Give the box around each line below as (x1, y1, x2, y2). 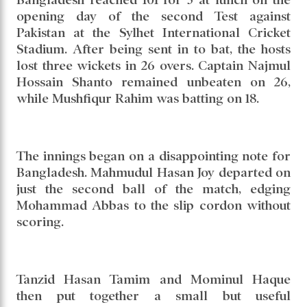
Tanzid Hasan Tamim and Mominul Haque (16, 271, 291, 286)
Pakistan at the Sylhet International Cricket (16, 25, 291, 40)
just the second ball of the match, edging (16, 181, 291, 196)
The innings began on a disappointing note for (16, 148, 291, 163)
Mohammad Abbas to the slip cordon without (16, 197, 291, 212)
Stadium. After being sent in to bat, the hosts (16, 41, 291, 56)
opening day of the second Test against (16, 8, 291, 23)
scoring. (16, 214, 64, 229)
